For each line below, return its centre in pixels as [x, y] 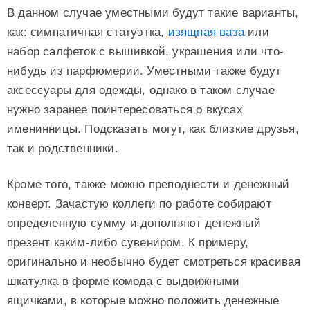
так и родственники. [63, 149]
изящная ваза [206, 33]
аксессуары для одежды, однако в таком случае [141, 91]
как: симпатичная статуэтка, [88, 33]
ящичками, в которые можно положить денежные [143, 301]
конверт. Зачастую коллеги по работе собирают [139, 204]
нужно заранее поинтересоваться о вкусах [125, 110]
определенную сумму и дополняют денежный [134, 224]
